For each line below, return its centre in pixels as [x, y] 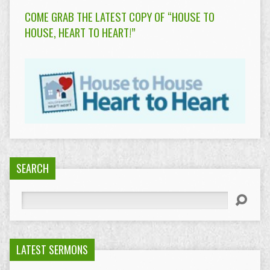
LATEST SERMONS [52, 249]
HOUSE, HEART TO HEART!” [80, 32]
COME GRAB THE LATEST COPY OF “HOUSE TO [119, 17]
